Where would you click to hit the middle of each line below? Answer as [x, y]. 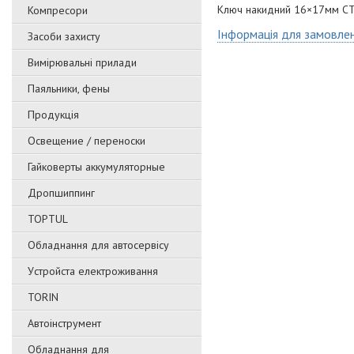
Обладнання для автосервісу [98, 245]
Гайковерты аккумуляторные [96, 167]
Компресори [58, 10]
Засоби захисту [64, 36]
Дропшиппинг [61, 193]
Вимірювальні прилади [82, 62]
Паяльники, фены [69, 88]
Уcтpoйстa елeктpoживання [93, 271]
